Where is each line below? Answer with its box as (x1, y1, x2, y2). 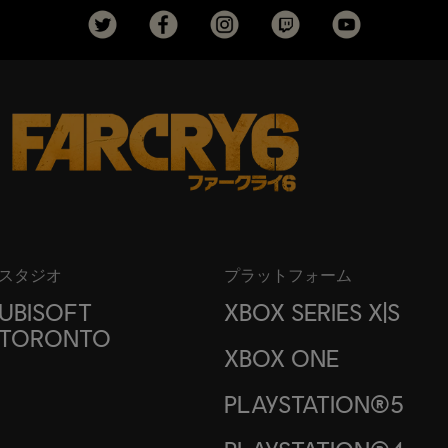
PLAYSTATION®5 (223, 389, 404, 419)
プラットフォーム (223, 265, 352, 285)
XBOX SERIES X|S (223, 297, 400, 327)
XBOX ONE (223, 343, 339, 373)
